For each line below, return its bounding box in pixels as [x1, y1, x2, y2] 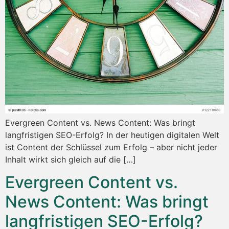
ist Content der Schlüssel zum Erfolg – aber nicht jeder [5, 142, 217, 152]
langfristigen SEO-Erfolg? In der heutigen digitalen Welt [5, 130, 219, 140]
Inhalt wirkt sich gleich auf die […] [5, 154, 136, 165]
